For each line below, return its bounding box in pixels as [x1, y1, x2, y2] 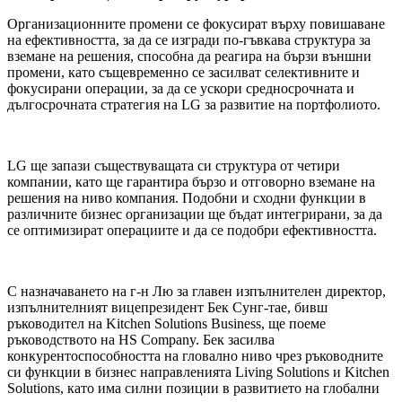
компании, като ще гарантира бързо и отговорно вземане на [7, 173, 375, 189]
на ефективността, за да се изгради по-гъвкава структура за [7, 31, 371, 48]
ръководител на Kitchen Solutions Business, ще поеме [7, 315, 326, 331]
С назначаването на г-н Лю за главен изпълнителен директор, [7, 283, 386, 299]
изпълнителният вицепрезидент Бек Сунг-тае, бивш [7, 299, 328, 315]
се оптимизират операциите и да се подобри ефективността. [7, 222, 377, 238]
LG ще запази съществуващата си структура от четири [7, 157, 340, 173]
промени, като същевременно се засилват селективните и [7, 64, 360, 80]
